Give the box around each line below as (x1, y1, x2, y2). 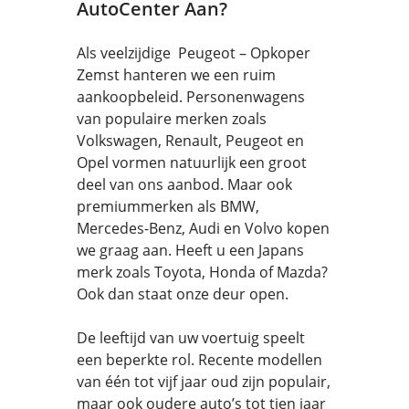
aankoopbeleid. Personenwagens (77, 87, 305, 107)
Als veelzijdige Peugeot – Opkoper (77, 43, 310, 63)
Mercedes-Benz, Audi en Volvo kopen (77, 218, 330, 238)
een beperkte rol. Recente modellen (77, 350, 322, 370)
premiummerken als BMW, (77, 196, 259, 216)
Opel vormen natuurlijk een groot (77, 152, 307, 173)
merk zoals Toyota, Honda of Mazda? (77, 262, 328, 282)
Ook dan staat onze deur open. (77, 284, 288, 304)
